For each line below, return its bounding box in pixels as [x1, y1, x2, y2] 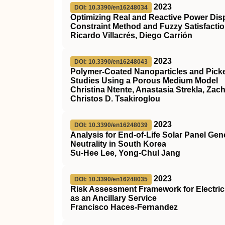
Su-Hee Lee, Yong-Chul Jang [70, 149, 180, 157]
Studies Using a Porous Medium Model [70, 76, 218, 85]
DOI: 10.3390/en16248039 [74, 122, 148, 129]
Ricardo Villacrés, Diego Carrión [70, 31, 192, 40]
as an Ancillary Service [70, 194, 157, 202]
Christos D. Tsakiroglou [70, 94, 160, 103]
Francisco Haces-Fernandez [70, 203, 178, 211]
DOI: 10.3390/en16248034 [74, 4, 148, 11]
